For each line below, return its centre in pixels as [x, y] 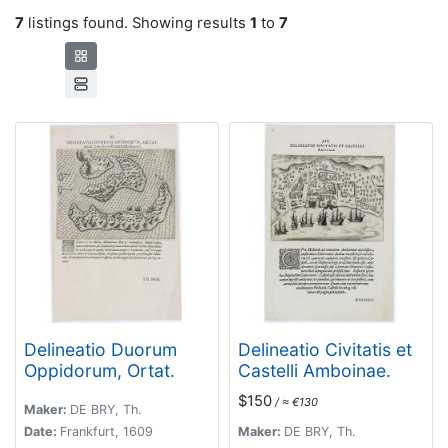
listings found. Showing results [137, 22]
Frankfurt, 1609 [106, 431]
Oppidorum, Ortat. [99, 370]
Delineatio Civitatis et [325, 349]
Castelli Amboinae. [314, 370]
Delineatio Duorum [100, 349]
